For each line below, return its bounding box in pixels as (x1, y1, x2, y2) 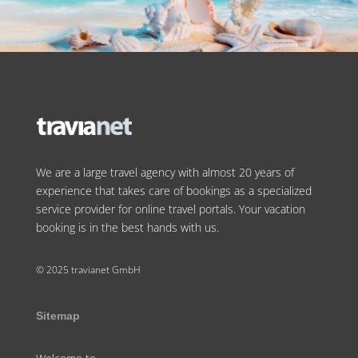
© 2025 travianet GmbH (35, 263, 141, 277)
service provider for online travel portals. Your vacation (35, 201, 305, 217)
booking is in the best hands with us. (35, 220, 219, 236)
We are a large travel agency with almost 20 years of (35, 165, 294, 181)
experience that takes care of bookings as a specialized (35, 183, 312, 199)
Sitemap (35, 309, 80, 323)
